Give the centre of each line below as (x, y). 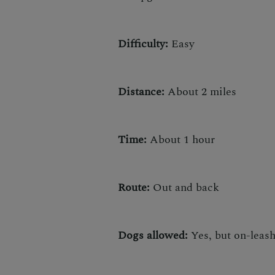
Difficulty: (143, 44)
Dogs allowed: (154, 235)
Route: (135, 187)
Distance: (143, 91)
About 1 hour (182, 139)
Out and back (186, 187)
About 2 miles (202, 91)
